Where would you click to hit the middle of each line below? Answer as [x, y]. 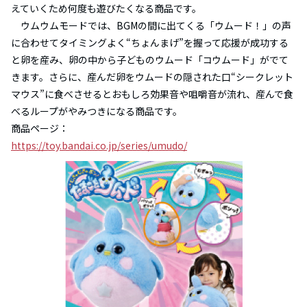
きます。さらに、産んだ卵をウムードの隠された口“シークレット [152, 76]
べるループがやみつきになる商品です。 [97, 111]
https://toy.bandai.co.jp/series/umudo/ [99, 145]
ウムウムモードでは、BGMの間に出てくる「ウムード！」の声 [156, 25]
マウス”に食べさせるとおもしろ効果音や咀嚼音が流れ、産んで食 [152, 94]
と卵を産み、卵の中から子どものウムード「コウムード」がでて [150, 59]
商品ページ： [40, 128]
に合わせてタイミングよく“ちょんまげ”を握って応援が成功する [150, 42]
